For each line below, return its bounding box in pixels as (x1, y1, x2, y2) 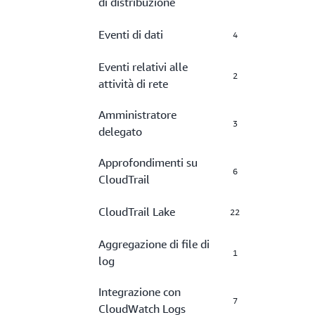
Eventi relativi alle (98, 60, 188, 74)
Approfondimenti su (98, 155, 198, 169)
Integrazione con (98, 285, 181, 299)
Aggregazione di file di (98, 237, 210, 251)
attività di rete (98, 77, 168, 91)
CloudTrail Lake (98, 205, 175, 219)
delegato (98, 124, 142, 139)
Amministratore (98, 108, 176, 122)
